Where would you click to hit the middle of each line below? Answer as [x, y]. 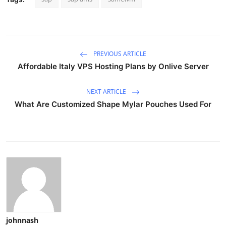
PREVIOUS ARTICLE [119, 53]
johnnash [22, 220]
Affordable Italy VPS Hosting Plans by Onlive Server [113, 66]
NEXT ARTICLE [107, 91]
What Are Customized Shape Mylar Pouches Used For [113, 104]
